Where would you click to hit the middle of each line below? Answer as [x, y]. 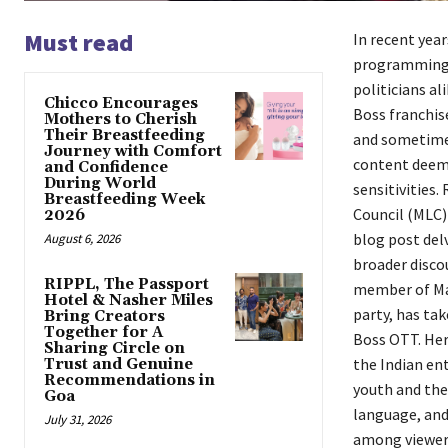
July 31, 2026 [77, 420]
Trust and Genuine [118, 365]
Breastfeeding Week [124, 200]
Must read [78, 43]
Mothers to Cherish [120, 120]
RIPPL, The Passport [126, 285]
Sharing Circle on [114, 349]
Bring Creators [104, 317]
